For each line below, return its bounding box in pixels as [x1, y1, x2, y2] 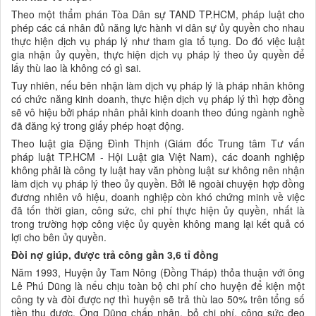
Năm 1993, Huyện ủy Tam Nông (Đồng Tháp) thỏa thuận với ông [11, 265, 305, 279]
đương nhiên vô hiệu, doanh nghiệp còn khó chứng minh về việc [11, 189, 305, 204]
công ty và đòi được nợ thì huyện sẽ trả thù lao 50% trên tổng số [11, 291, 305, 306]
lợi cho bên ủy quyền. [11, 229, 107, 244]
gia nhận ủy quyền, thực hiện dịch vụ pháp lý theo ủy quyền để [11, 47, 305, 61]
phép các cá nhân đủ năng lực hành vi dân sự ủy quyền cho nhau [11, 20, 305, 35]
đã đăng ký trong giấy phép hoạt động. [11, 118, 184, 133]
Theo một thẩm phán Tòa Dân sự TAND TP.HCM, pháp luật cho [11, 6, 305, 21]
